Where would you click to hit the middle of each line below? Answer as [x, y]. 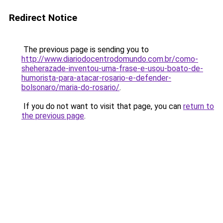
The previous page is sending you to [85, 50]
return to [199, 106]
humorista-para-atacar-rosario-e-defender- [96, 78]
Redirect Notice [43, 18]
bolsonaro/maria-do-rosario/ [70, 87]
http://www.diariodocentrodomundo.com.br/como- [110, 59]
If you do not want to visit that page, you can [102, 106]
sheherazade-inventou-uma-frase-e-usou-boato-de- [112, 68]
